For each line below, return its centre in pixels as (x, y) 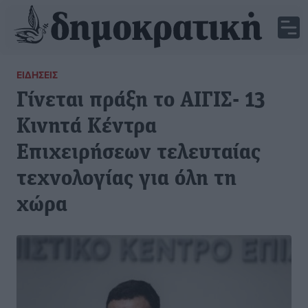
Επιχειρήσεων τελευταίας (139, 153)
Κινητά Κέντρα (87, 127)
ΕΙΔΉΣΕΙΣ (37, 75)
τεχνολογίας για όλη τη (126, 179)
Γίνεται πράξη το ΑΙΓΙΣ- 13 (141, 101)
